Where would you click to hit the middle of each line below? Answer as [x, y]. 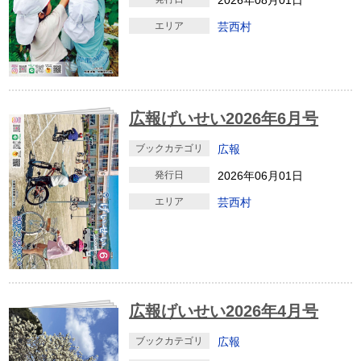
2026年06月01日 [261, 175]
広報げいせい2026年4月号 [224, 311]
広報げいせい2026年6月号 [224, 118]
